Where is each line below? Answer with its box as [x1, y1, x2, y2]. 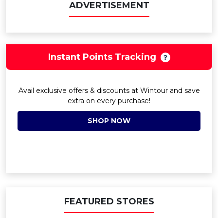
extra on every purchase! [68, 96, 150, 105]
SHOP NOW [88, 116, 130, 125]
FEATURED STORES [64, 196, 154, 207]
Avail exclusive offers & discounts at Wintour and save [18, 86, 200, 95]
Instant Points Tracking [48, 52, 156, 62]
